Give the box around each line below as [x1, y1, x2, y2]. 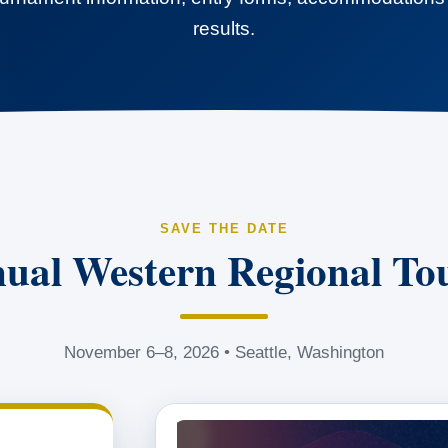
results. [193, 18, 255, 39]
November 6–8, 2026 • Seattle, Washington [64, 343, 384, 362]
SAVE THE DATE [159, 221, 289, 236]
